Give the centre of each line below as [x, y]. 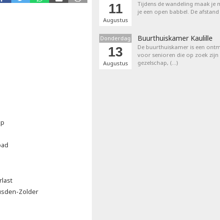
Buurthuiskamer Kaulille [175, 38]
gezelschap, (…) [158, 63]
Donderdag [115, 38]
